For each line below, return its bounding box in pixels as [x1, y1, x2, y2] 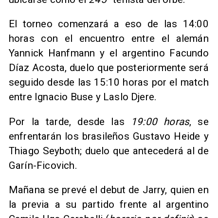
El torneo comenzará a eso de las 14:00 [8, 18, 209, 30]
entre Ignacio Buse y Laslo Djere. [8, 91, 157, 103]
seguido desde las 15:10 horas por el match [8, 76, 209, 89]
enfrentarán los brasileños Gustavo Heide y [8, 130, 209, 142]
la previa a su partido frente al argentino [8, 199, 209, 211]
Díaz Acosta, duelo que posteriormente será [8, 62, 209, 74]
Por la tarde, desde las [8, 115, 131, 127]
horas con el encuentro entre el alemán [8, 33, 209, 45]
